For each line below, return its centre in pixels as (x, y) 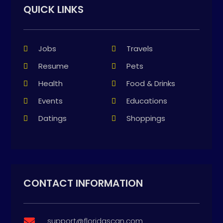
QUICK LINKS (54, 10)
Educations (147, 101)
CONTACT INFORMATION (83, 183)
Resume (54, 66)
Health (51, 84)
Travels (140, 49)
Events (51, 101)
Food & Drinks (151, 84)
